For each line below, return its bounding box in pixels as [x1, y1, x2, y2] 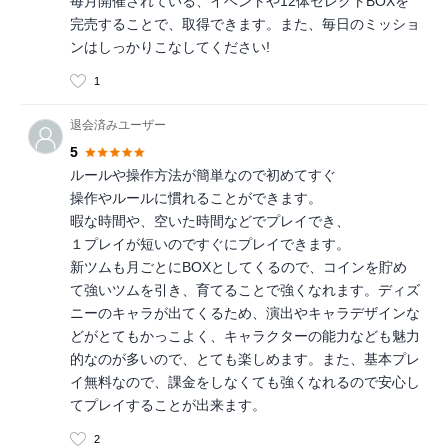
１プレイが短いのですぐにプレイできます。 [70, 236, 350, 253]
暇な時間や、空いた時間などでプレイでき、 [70, 213, 350, 230]
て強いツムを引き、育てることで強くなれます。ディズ [70, 282, 420, 299]
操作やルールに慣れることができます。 [70, 190, 322, 207]
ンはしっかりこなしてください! [70, 39, 270, 56]
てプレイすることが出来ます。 [70, 397, 266, 414]
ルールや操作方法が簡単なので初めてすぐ [70, 167, 336, 184]
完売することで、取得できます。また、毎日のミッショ [70, 16, 420, 33]
